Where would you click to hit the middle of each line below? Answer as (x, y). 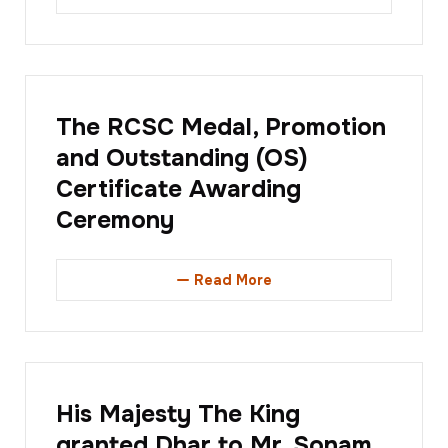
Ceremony (115, 220)
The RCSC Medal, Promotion (221, 127)
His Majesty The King (178, 414)
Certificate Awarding (178, 189)
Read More (232, 280)
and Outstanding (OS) (182, 158)
